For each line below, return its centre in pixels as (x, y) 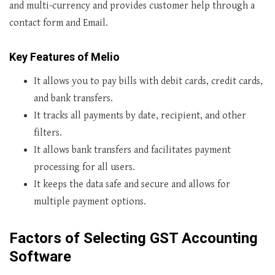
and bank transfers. (73, 99)
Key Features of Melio (64, 57)
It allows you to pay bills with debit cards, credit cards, (148, 81)
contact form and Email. (59, 23)
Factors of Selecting (79, 238)
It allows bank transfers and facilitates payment (132, 150)
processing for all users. (84, 167)
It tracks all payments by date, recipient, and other (140, 116)
